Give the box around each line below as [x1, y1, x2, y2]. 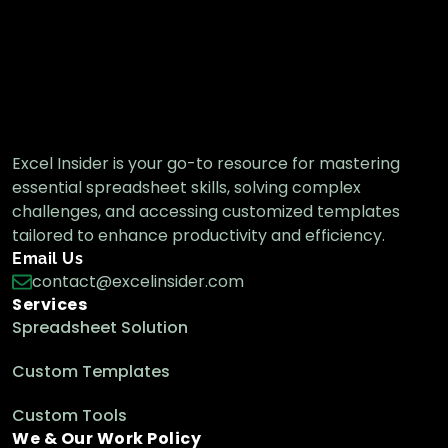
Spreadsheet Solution [12, 315, 188, 339]
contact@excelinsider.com [32, 269, 244, 293]
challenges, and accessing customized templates [12, 199, 400, 223]
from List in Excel [141, 2, 258, 23]
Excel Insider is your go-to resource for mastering [12, 151, 400, 175]
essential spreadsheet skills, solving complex [12, 175, 361, 199]
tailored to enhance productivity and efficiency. [12, 223, 385, 247]
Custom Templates [12, 359, 170, 383]
